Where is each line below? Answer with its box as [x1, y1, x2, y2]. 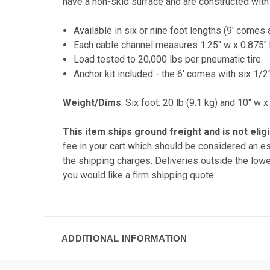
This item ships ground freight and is [63, 125, 233, 137]
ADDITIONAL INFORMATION [61, 233, 187, 243]
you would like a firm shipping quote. [63, 169, 216, 181]
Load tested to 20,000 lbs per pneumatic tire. [74, 53, 263, 65]
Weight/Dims [63, 96, 121, 108]
